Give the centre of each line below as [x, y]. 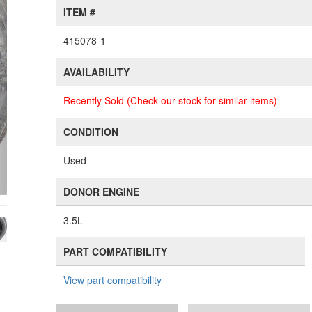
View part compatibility [113, 280]
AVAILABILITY [97, 72]
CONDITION [91, 132]
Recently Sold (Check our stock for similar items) [171, 100]
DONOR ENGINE [102, 192]
